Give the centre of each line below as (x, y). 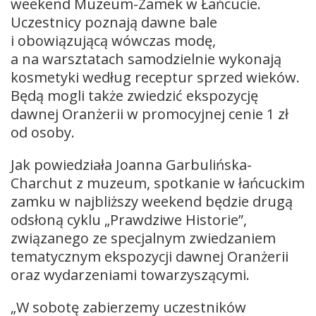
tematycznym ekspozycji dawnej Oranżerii (150, 256)
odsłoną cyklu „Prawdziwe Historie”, (129, 219)
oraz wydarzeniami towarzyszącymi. (130, 274)
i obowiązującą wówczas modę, (113, 40)
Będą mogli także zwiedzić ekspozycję (134, 95)
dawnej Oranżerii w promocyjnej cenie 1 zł (150, 114)
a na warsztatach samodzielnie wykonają (146, 59)
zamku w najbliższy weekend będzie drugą (152, 201)
